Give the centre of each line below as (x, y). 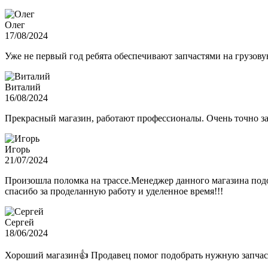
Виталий (23, 87)
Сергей (19, 223)
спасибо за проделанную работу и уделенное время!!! (114, 191)
